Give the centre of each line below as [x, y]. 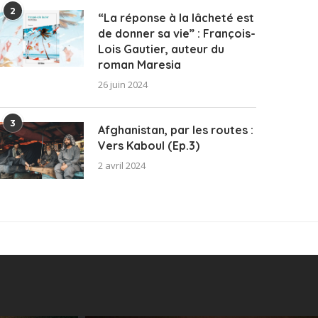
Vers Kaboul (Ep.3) [149, 146]
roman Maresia [140, 65]
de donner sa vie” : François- [177, 34]
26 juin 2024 [123, 85]
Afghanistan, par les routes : [176, 130]
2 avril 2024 [122, 166]
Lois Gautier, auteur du [161, 49]
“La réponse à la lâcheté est [176, 18]
